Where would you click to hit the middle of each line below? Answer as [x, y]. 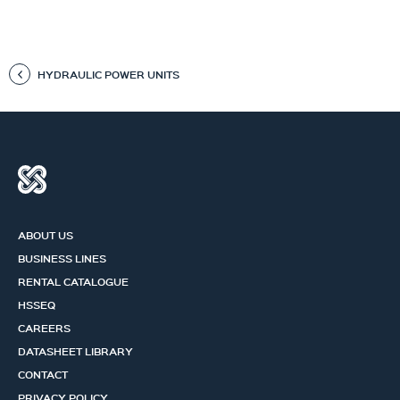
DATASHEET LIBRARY [75, 350]
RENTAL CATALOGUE [73, 281]
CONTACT [43, 374]
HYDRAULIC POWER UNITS [108, 74]
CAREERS [44, 327]
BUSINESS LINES [62, 258]
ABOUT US [46, 234]
